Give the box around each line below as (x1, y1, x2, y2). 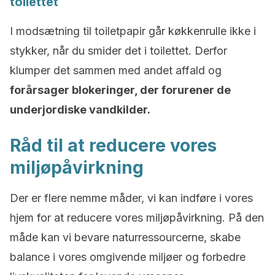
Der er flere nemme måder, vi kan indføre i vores (10, 192, 253, 204)
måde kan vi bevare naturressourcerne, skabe (10, 231, 241, 244)
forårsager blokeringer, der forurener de (10, 83, 231, 96)
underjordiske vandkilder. (10, 103, 150, 116)
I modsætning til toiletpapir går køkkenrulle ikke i (10, 25, 256, 37)
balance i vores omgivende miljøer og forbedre (10, 250, 246, 263)
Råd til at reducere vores (10, 135, 217, 156)
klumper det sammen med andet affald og (10, 64, 222, 77)
